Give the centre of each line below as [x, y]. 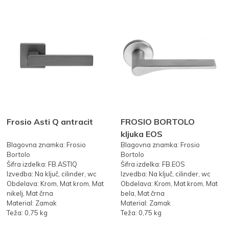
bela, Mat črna [142, 193]
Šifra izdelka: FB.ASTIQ [42, 164]
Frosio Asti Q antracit [50, 121]
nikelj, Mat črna [30, 193]
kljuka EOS [141, 134]
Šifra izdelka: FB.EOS [153, 164]
